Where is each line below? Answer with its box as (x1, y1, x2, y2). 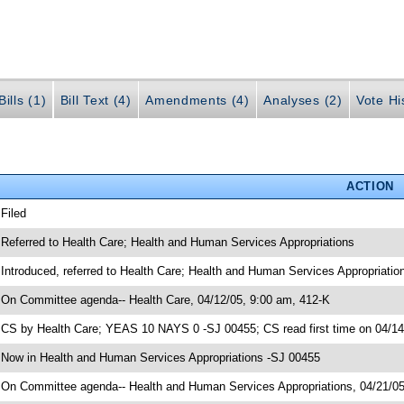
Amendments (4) (145, 93, 250, 108)
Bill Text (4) (60, 93, 132, 108)
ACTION (345, 179, 394, 193)
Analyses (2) (263, 93, 343, 108)
